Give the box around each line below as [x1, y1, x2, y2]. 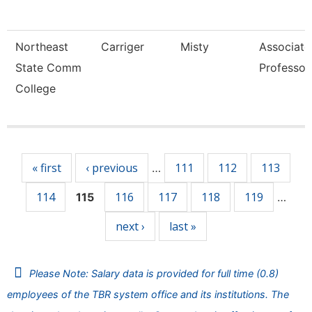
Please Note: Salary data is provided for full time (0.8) [29, 267, 279, 279]
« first [32, 160, 61, 175]
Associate [259, 40, 311, 54]
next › [116, 219, 145, 234]
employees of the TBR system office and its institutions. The [7, 288, 289, 300]
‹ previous [86, 160, 138, 175]
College [15, 81, 56, 95]
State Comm [15, 61, 81, 75]
